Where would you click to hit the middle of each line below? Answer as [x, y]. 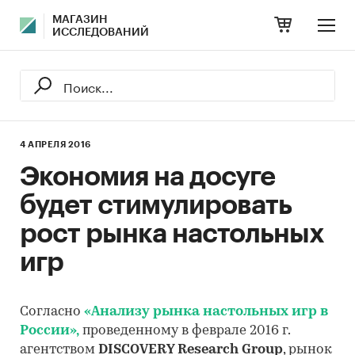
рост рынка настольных [172, 234]
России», [50, 331]
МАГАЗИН [80, 20]
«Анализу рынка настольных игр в [204, 312]
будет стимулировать [156, 205]
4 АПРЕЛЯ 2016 [55, 145]
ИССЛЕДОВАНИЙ [101, 32]
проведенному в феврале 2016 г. [185, 331]
